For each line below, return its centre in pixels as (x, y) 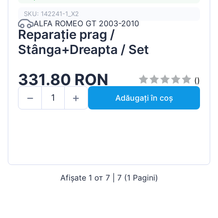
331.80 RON (63, 80)
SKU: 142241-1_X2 (51, 14)
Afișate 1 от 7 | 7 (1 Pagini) (109, 177)
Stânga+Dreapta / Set (83, 49)
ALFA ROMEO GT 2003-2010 (86, 24)
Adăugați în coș (144, 98)
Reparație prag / (66, 34)
